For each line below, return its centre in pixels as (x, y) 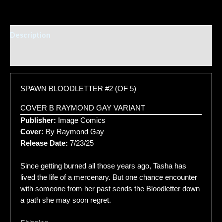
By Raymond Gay (74, 132)
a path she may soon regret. (66, 200)
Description (30, 35)
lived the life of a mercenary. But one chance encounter (109, 177)
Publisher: (38, 120)
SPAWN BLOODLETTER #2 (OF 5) (78, 89)
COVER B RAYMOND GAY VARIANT (83, 108)
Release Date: (44, 143)
